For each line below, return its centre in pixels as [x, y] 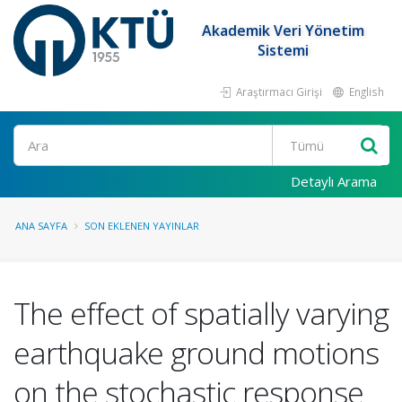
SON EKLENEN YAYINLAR [142, 226]
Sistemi [284, 50]
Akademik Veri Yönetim [284, 31]
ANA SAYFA [41, 226]
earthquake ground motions [196, 353]
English [365, 92]
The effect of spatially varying [201, 313]
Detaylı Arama [334, 181]
